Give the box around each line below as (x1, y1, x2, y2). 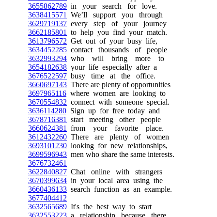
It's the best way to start (67, 202, 152, 211)
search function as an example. (67, 185, 172, 193)
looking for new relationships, (67, 141, 168, 150)
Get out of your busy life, (67, 37, 157, 45)
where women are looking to (66, 89, 166, 97)
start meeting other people (67, 115, 161, 124)
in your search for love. (67, 2, 157, 10)
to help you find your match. (67, 28, 167, 36)
